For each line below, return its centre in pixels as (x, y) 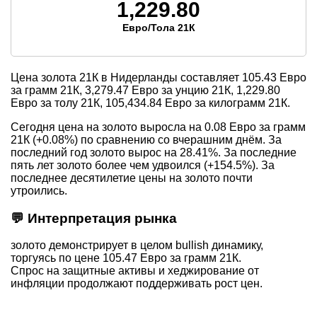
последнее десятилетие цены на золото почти (132, 178)
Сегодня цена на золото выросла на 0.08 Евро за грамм (158, 127)
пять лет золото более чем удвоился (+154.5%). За (143, 165)
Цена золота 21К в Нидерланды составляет (126, 77)
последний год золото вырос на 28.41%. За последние (154, 152)
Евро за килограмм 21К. (226, 103)
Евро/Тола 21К (158, 27)
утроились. (39, 190)
